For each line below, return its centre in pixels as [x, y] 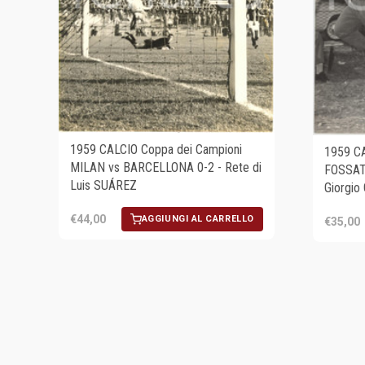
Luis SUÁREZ [103, 186]
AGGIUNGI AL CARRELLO [198, 219]
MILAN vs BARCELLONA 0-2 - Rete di [166, 168]
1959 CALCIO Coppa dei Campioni [156, 150]
